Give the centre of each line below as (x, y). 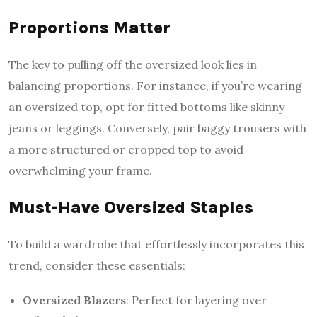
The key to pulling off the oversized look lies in (133, 65)
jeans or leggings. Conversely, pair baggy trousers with (157, 128)
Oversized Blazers (74, 300)
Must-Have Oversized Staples (131, 208)
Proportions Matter (90, 28)
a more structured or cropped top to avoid (126, 150)
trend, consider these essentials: (97, 266)
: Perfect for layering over (196, 300)
